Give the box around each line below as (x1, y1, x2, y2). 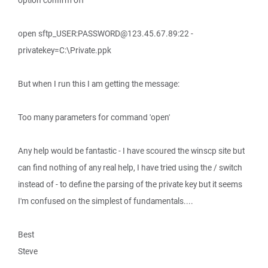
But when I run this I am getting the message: (18, 78, 179, 89)
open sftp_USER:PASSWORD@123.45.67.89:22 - (18, 28, 193, 39)
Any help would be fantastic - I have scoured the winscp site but (18, 145, 245, 156)
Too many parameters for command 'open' (18, 112, 170, 123)
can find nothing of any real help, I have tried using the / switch (18, 162, 242, 173)
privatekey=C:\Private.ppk (18, 45, 111, 56)
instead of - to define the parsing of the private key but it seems (18, 179, 242, 190)
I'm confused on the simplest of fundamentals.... (18, 196, 193, 206)
